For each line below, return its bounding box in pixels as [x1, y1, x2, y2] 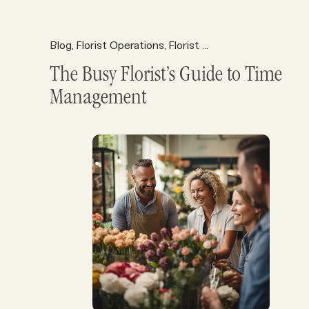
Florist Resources [168, 39, 202, 52]
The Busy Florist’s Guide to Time [50, 65, 282, 88]
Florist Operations [76, 39, 164, 52]
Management [50, 88, 146, 110]
